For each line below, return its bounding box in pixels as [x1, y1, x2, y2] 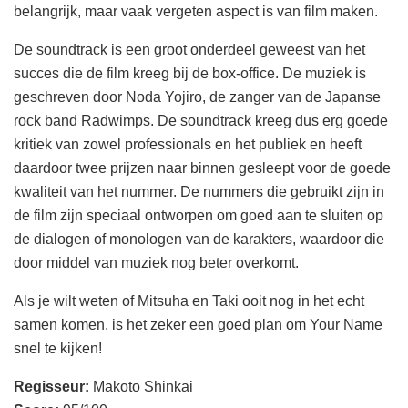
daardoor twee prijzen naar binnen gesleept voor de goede [14, 159, 391, 176]
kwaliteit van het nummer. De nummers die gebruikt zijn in [14, 183, 384, 199]
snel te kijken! [14, 340, 102, 356]
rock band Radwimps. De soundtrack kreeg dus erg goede [14, 112, 388, 128]
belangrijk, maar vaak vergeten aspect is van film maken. [14, 3, 378, 19]
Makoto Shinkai [93, 378, 193, 394]
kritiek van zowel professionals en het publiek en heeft [14, 136, 362, 152]
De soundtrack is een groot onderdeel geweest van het [14, 41, 365, 57]
